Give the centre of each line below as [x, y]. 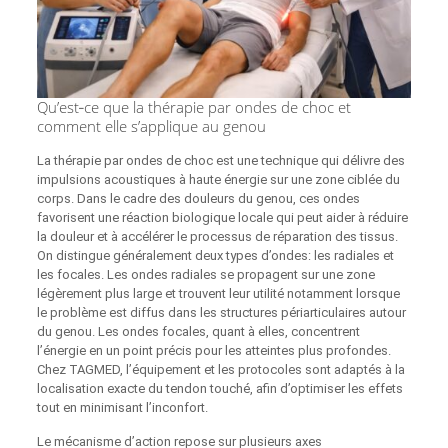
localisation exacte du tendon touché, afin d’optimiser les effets [219, 389]
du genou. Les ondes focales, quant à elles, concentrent [198, 332]
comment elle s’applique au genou [151, 126]
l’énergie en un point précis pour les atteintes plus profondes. [213, 351]
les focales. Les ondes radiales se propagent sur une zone [205, 275]
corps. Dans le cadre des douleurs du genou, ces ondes [198, 199]
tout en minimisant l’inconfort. [122, 408]
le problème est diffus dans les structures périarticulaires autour [221, 313]
